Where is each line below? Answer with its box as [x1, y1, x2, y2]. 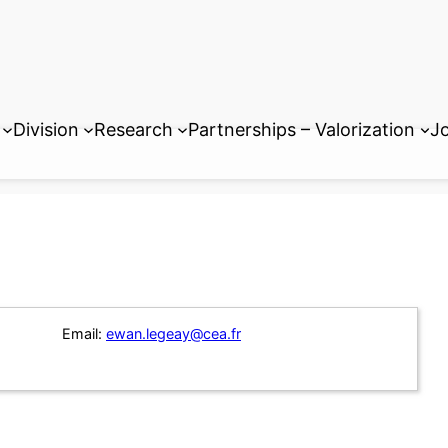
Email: [62, 325, 102, 343]
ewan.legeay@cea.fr [106, 325, 241, 343]
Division [12, 118, 79, 140]
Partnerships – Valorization [188, 118, 416, 140]
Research [93, 118, 173, 140]
